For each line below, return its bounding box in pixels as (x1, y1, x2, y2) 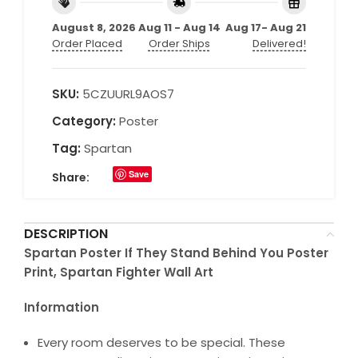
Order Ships (148, 35, 210, 51)
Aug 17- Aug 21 (225, 19, 306, 35)
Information (24, 298, 99, 316)
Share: (52, 169, 89, 185)
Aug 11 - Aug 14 (137, 19, 221, 35)
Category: (52, 112, 116, 129)
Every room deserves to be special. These (38, 333, 285, 351)
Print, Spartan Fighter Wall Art (24, 263, 213, 280)
